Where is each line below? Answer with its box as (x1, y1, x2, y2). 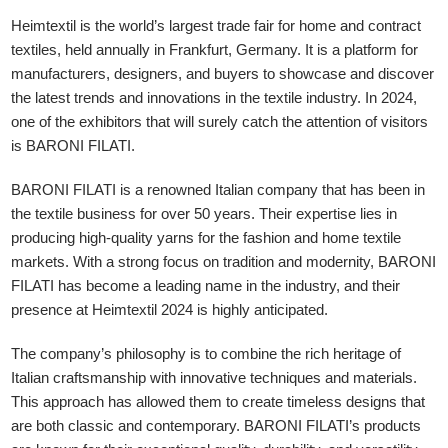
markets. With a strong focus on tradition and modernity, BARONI (11, 253, 437, 271)
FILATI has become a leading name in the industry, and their (11, 277, 401, 295)
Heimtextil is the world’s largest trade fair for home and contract (11, 17, 422, 35)
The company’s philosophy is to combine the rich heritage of (11, 345, 402, 363)
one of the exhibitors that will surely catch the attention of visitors (11, 113, 429, 131)
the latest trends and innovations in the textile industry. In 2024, (11, 89, 418, 107)
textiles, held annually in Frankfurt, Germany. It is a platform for (11, 41, 419, 59)
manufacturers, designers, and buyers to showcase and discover (11, 65, 435, 83)
